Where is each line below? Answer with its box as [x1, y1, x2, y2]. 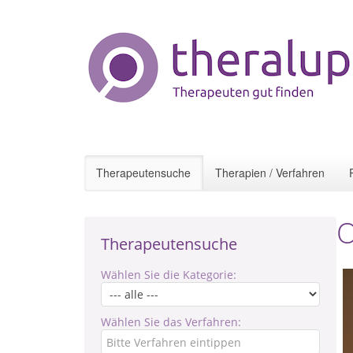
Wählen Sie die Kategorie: [101, 267, 236, 282]
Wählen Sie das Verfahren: [101, 314, 241, 329]
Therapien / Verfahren [215, 165, 325, 180]
